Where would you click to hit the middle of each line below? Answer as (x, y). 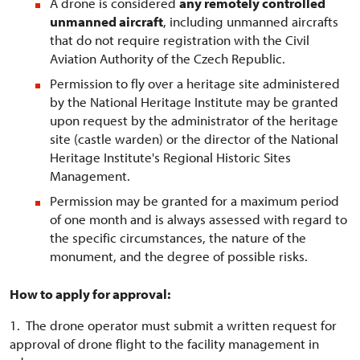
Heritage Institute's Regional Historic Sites (170, 157)
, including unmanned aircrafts (251, 21)
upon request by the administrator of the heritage (194, 120)
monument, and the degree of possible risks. (179, 256)
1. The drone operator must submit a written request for (173, 325)
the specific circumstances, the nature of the (178, 237)
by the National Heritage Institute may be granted (194, 102)
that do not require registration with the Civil (180, 40)
